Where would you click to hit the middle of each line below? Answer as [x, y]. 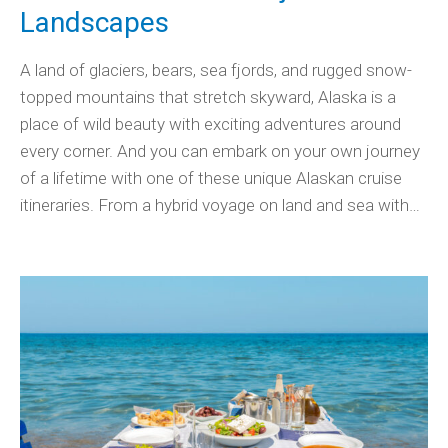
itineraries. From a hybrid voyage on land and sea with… [220, 204]
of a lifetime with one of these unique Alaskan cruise [211, 177]
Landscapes [94, 22]
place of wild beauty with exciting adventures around [210, 123]
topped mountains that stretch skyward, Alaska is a [208, 96]
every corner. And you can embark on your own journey [220, 150]
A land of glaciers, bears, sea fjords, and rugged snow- [216, 69]
